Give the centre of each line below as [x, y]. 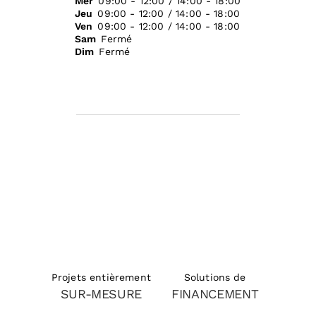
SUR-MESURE [101, 294]
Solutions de [215, 277]
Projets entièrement [101, 278]
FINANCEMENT [215, 293]
